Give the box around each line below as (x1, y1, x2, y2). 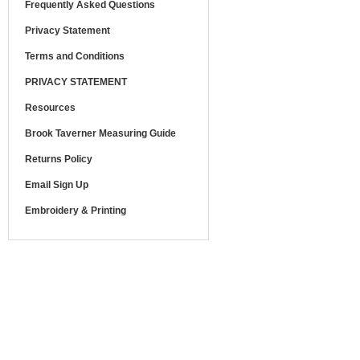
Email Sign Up (25, 179, 88, 190)
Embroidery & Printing (25, 205, 126, 216)
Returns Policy (25, 153, 92, 165)
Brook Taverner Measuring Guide (25, 128, 176, 139)
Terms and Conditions (25, 51, 125, 62)
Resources (25, 102, 76, 113)
